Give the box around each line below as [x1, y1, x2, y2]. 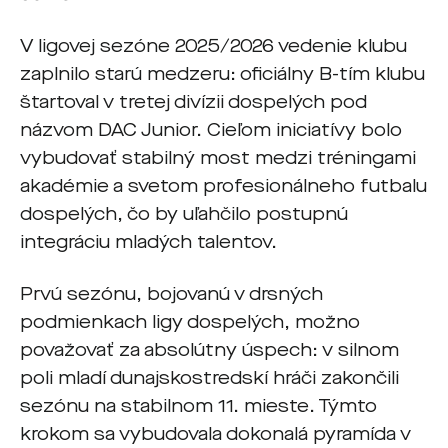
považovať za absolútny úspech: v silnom [20, 338, 399, 362]
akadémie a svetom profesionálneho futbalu [20, 174, 427, 198]
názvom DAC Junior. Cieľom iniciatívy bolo [20, 118, 402, 142]
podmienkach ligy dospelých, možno [20, 310, 360, 334]
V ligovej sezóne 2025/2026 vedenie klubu [20, 34, 407, 58]
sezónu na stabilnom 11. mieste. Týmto [20, 394, 377, 418]
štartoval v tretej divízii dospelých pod [20, 90, 367, 114]
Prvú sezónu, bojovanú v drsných [20, 282, 323, 306]
